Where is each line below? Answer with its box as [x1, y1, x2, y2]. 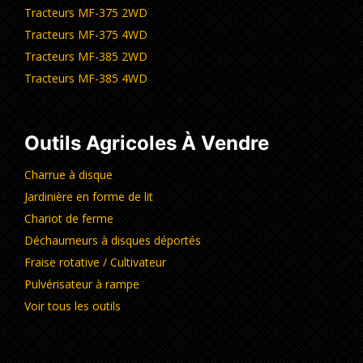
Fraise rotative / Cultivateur [24, 254, 166, 271]
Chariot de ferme [24, 211, 113, 227]
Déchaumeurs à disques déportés [24, 233, 201, 249]
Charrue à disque [24, 167, 113, 183]
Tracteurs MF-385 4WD [24, 70, 147, 87]
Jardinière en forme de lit [24, 189, 153, 205]
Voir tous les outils [24, 298, 121, 314]
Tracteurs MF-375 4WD [24, 27, 147, 43]
